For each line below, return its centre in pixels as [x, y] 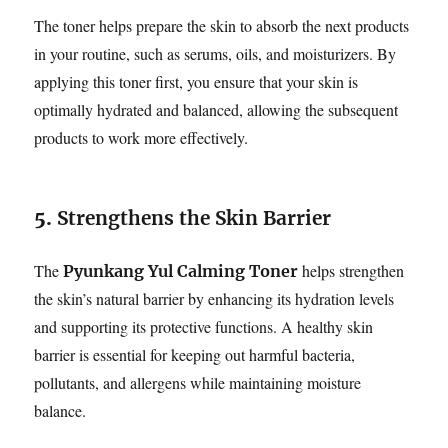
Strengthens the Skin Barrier [194, 217]
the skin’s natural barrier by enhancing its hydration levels [214, 298]
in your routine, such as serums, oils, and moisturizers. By [215, 53]
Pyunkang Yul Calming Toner [181, 270]
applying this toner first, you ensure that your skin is [196, 81]
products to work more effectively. [141, 137]
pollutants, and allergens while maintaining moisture [198, 382]
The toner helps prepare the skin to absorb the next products [222, 25]
